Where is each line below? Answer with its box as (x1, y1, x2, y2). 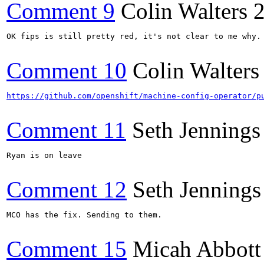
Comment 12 (6, 176, 127, 202)
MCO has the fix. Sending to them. (6, 210, 162, 219)
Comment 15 (6, 236, 127, 262)
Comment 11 (6, 117, 126, 143)
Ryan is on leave (6, 150, 82, 160)
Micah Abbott (133, 236, 261, 262)
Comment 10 (6, 57, 127, 83)
